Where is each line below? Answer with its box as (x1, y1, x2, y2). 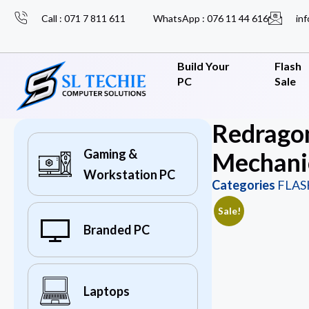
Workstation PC (83, 167, 175, 183)
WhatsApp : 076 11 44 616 (153, 12, 268, 24)
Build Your (177, 59, 230, 72)
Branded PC (83, 222, 150, 238)
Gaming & (83, 146, 137, 162)
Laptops (83, 283, 130, 299)
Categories (211, 177, 275, 193)
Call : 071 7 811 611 (41, 12, 126, 24)
